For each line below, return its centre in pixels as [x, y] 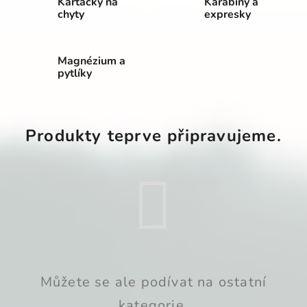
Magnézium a [91, 61]
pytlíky [74, 73]
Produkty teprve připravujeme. [153, 135]
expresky [227, 14]
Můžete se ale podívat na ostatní [153, 282]
